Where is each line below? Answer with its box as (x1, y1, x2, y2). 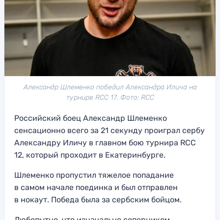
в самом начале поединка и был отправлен (14, 183, 178, 192)
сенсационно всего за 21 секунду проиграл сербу (14, 126, 205, 136)
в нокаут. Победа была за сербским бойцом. (14, 195, 182, 205)
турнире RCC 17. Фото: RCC (66, 93, 154, 102)
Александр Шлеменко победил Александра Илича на (23, 83, 197, 92)
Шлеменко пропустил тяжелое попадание (14, 170, 174, 180)
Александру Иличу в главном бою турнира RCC (14, 138, 196, 148)
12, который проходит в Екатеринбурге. (14, 150, 165, 160)
